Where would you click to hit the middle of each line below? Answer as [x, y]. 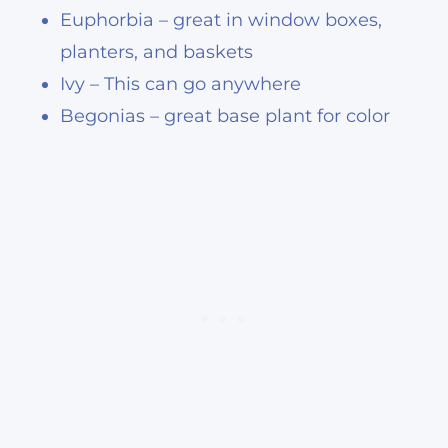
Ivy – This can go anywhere [180, 83]
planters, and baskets [156, 51]
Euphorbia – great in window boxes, [221, 19]
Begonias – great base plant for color [225, 115]
